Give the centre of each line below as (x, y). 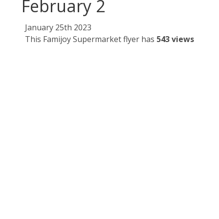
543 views (175, 39)
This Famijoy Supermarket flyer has (91, 39)
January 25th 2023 (58, 28)
